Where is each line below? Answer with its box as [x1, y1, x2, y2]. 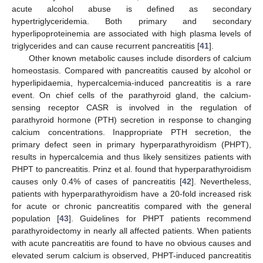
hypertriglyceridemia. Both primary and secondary [12, 16, 251, 26]
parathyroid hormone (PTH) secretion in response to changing [12, 115, 251, 124]
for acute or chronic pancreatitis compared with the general [12, 201, 251, 211]
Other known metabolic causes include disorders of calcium [28, 53, 251, 63]
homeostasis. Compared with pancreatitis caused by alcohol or [12, 66, 251, 75]
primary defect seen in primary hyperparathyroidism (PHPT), [12, 140, 251, 149]
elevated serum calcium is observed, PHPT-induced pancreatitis [12, 251, 251, 260]
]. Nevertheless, [191, 177, 251, 186]
